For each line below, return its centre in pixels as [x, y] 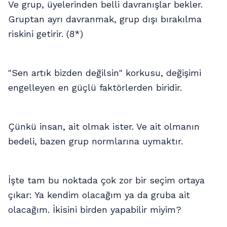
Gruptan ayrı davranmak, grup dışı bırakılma [105, 19]
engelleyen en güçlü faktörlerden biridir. [95, 88]
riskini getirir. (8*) [46, 34]
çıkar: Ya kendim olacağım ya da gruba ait [99, 195]
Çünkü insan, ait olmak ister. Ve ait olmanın [104, 127]
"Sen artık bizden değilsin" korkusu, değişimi [105, 73]
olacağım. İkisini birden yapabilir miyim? [95, 210]
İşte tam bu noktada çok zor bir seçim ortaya [106, 180]
